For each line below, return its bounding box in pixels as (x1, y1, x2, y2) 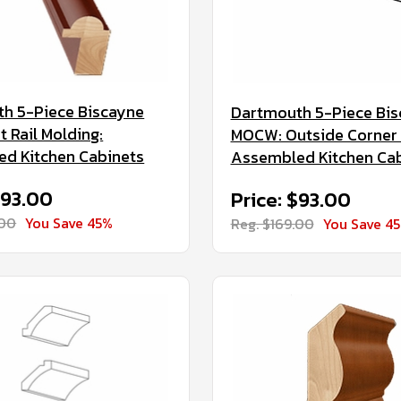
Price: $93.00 (230, 185, 351, 215)
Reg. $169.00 (230, 213, 314, 235)
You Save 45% (25, 212, 114, 234)
